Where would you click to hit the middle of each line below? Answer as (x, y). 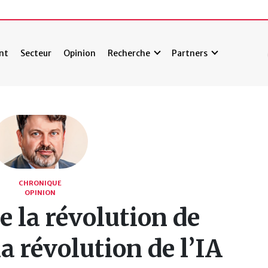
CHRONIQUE (40, 183)
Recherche (129, 53)
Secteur (36, 53)
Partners (190, 53)
